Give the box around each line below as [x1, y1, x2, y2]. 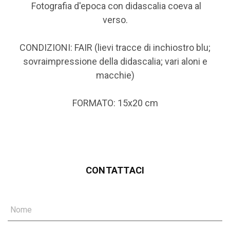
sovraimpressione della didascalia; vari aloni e [23, 55, 207, 67]
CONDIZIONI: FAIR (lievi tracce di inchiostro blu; [20, 42, 210, 53]
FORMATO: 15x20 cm [72, 97, 158, 108]
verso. [102, 14, 128, 25]
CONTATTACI [85, 164, 145, 176]
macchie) [95, 69, 135, 81]
